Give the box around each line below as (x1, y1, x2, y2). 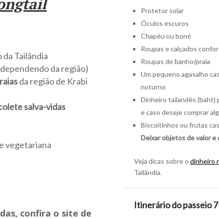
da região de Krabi (19, 76, 88, 87)
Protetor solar (140, 6, 184, 15)
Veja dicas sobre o (133, 156, 190, 165)
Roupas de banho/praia (140, 57, 210, 66)
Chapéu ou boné (140, 31, 191, 40)
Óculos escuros (140, 19, 189, 27)
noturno (140, 82, 166, 91)
